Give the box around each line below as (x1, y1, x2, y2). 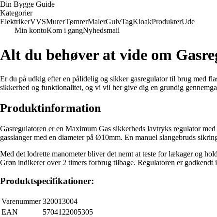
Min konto (15, 26, 46, 34)
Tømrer (65, 17, 88, 26)
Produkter (152, 17, 182, 26)
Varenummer (1, 197, 41, 206)
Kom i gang (46, 26, 83, 34)
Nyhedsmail (83, 26, 120, 34)
